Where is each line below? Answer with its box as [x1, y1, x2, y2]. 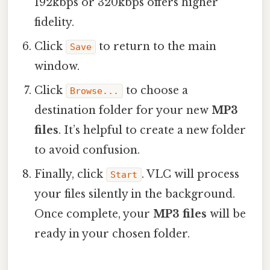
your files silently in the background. [34, 187, 236, 201]
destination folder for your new [34, 103, 212, 117]
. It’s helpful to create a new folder [58, 123, 246, 137]
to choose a [123, 83, 189, 97]
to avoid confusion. [34, 143, 140, 157]
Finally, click [34, 167, 107, 181]
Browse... [70, 85, 119, 96]
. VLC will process [142, 167, 240, 181]
